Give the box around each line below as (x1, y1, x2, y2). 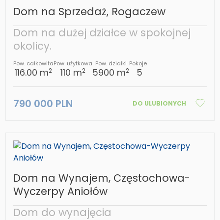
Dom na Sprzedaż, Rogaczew (13, 4, 166, 19)
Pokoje (129, 59, 147, 68)
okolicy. (13, 39, 52, 54)
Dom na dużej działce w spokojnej (13, 26, 191, 40)
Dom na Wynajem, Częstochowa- (13, 171, 191, 186)
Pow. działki (95, 59, 127, 68)
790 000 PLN (13, 97, 73, 111)
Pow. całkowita (13, 59, 54, 68)
